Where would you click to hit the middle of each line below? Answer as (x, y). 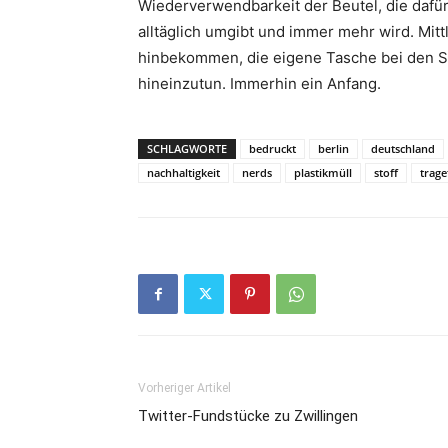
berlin (333, 148)
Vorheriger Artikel (184, 388)
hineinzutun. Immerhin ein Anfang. (259, 83)
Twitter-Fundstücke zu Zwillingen (248, 416)
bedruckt (272, 148)
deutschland (403, 148)
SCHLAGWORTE (187, 148)
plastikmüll (323, 172)
